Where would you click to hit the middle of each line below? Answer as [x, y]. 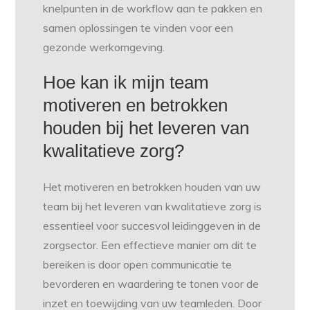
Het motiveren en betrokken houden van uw [152, 187]
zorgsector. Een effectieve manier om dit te [150, 245]
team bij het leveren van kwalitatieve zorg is [153, 207]
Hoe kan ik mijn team [126, 83]
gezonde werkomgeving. [104, 47]
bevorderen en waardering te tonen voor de [151, 284]
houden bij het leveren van [146, 128]
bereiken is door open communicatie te [138, 265]
